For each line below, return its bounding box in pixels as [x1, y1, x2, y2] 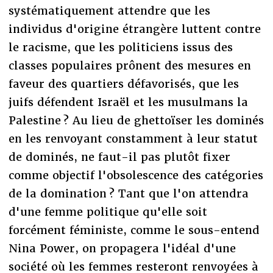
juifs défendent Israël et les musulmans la [8, 94, 248, 109]
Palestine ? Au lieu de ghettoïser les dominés [8, 113, 264, 127]
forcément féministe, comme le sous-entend [8, 222, 260, 237]
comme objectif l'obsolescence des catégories [8, 168, 263, 182]
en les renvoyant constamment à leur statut [8, 131, 258, 146]
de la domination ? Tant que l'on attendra [8, 186, 249, 200]
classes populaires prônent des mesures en [8, 58, 251, 73]
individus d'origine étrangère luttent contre [8, 21, 261, 36]
